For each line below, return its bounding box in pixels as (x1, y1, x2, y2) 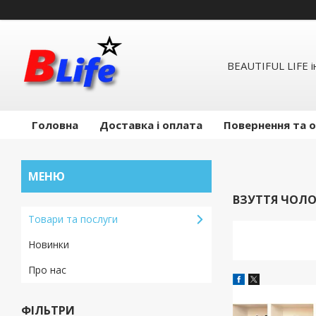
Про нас (28, 263, 66, 277)
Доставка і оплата (99, 118, 202, 133)
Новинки (28, 238, 69, 252)
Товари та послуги (28, 212, 118, 226)
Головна (32, 118, 78, 133)
